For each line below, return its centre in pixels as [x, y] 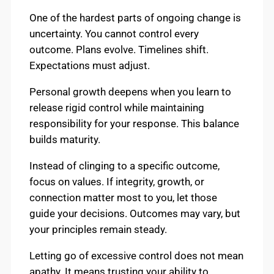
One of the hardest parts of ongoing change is [135, 18]
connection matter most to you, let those [123, 197]
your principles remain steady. [98, 229]
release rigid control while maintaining [117, 107]
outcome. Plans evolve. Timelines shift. [119, 50]
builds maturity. [65, 139]
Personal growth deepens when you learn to [130, 91]
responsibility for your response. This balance [134, 123]
